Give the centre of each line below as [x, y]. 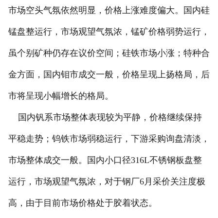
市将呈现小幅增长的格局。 [61, 96]
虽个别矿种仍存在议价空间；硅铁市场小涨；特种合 [109, 53]
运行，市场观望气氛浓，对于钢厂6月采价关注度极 [107, 182]
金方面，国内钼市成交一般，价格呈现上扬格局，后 [109, 75]
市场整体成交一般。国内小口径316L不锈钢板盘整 [105, 160]
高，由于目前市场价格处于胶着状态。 [82, 203]
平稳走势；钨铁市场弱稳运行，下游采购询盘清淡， [109, 139]
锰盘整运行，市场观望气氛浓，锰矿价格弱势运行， [109, 32]
